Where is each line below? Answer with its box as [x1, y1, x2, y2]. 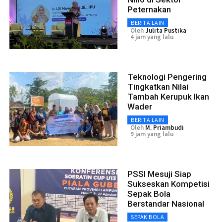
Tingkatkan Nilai [127, 82, 188, 92]
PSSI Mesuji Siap [127, 169, 191, 179]
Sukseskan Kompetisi [127, 179, 210, 189]
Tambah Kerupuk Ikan [127, 92, 209, 102]
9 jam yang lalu [130, 130, 173, 139]
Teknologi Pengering [127, 72, 207, 82]
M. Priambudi [145, 123, 184, 132]
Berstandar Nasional [127, 199, 204, 209]
